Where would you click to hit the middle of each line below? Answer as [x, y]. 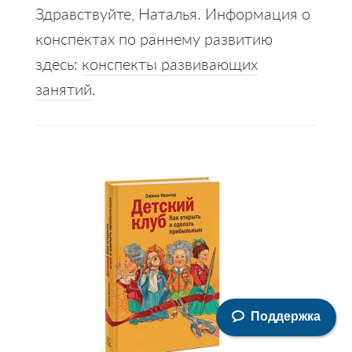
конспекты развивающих [169, 63]
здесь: [58, 63]
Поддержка [286, 316]
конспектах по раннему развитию [154, 38]
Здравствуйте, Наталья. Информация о [172, 13]
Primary [74, 189]
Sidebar [73, 217]
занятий [63, 88]
